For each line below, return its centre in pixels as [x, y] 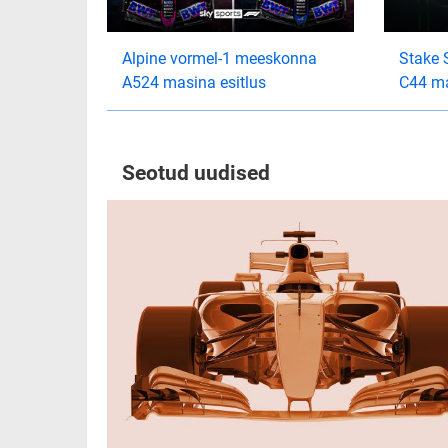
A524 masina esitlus [194, 83]
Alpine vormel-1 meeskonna [219, 59]
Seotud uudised [196, 173]
